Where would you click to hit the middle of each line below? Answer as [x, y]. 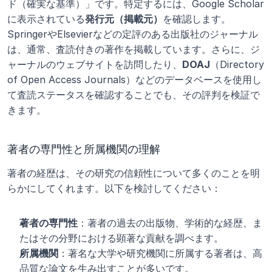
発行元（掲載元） [124, 19]
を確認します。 [197, 19]
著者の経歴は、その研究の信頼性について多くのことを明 [134, 173]
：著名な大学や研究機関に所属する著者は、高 [160, 253]
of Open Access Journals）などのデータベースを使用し [134, 80]
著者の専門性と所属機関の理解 [84, 149]
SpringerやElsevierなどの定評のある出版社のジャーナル [133, 34]
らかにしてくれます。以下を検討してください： [114, 188]
